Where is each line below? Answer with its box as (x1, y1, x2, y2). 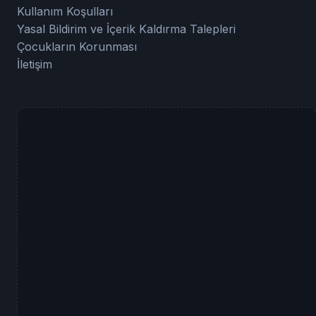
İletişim (17, 57, 52, 72)
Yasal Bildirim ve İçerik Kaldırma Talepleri (17, 22, 236, 37)
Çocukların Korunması (17, 39, 137, 54)
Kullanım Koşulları (17, 4, 113, 19)
